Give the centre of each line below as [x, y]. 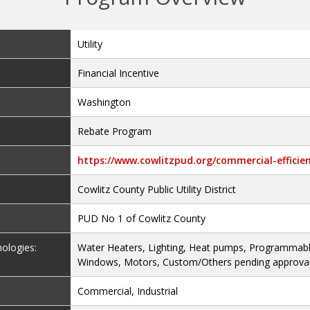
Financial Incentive [119, 73]
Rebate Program [115, 131]
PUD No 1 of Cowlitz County [142, 219]
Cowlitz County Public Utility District [157, 190]
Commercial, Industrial [128, 291]
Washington [104, 102]
